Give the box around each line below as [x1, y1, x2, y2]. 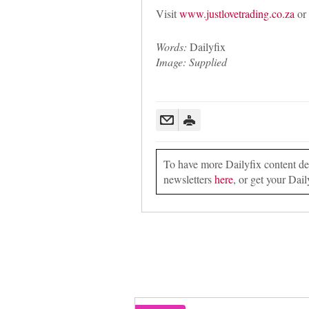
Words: [155, 39, 187, 54]
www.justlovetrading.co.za [179, 6, 295, 21]
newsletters [163, 171, 215, 186]
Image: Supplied [155, 54, 227, 69]
